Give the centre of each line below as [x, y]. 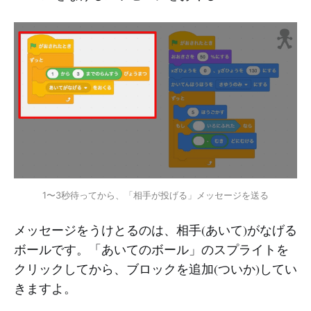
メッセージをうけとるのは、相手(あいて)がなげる [155, 229]
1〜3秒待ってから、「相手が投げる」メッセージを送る [155, 195]
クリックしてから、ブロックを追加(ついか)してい [155, 268]
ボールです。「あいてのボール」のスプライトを [151, 249]
